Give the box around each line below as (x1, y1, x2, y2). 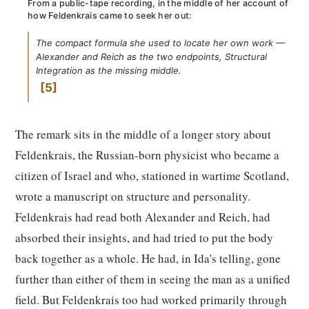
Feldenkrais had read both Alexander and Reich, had (15, 209, 270, 225)
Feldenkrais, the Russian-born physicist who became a (15, 147, 279, 163)
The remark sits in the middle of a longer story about (15, 126, 271, 142)
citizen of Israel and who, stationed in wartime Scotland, (15, 168, 289, 183)
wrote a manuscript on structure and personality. (15, 188, 250, 204)
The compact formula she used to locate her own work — (36, 37, 285, 48)
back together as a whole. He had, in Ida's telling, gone (15, 250, 281, 266)
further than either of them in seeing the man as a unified (15, 271, 290, 287)
